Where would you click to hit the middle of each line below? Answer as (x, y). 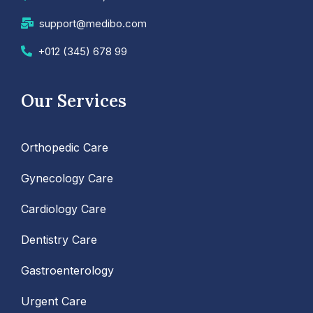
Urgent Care (54, 301)
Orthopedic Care (65, 147)
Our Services (74, 101)
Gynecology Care (67, 178)
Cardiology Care (64, 209)
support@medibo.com (93, 23)
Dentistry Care (59, 239)
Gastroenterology (67, 270)
